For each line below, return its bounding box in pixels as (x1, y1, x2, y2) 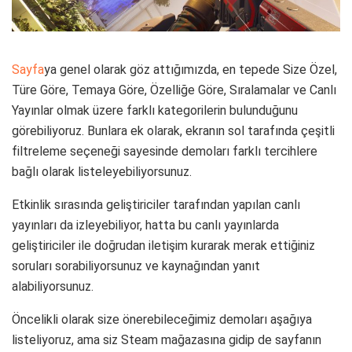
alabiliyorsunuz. (12, 278, 93, 294)
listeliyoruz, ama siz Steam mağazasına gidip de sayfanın (12, 332, 321, 347)
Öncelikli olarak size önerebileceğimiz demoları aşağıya (12, 311, 312, 327)
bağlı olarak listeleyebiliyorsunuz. (12, 163, 192, 179)
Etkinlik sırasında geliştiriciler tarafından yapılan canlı (12, 196, 300, 212)
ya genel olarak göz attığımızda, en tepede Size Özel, (44, 61, 337, 77)
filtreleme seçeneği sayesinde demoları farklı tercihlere (12, 143, 317, 159)
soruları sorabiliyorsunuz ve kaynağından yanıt (12, 258, 260, 273)
